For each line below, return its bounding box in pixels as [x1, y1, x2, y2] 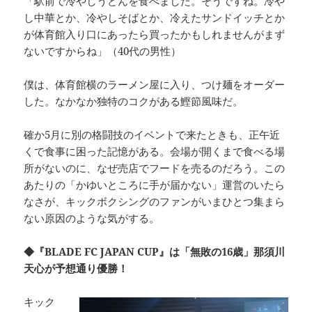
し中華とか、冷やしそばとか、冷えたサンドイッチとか [24, 10, 286, 25]
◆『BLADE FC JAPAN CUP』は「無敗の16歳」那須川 [24, 244, 286, 259]
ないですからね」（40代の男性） [24, 44, 182, 58]
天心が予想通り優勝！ [24, 261, 129, 276]
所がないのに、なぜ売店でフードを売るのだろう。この [24, 161, 286, 175]
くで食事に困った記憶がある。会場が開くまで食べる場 [24, 144, 286, 159]
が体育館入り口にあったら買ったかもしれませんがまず [24, 27, 286, 42]
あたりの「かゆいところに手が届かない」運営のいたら [24, 178, 286, 192]
